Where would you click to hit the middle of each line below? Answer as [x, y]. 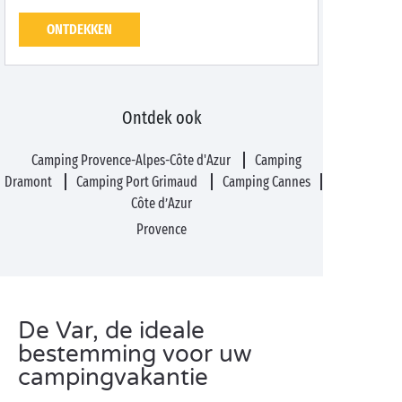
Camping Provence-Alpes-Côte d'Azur [132, 160]
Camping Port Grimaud [139, 182]
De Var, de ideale [111, 331]
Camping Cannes [266, 182]
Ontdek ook [162, 118]
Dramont [30, 182]
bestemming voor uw [135, 354]
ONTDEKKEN [79, 29]
